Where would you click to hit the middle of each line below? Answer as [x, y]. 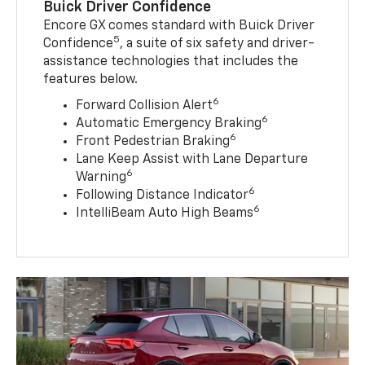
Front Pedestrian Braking [153, 142]
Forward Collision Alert [145, 106]
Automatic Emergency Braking [169, 124]
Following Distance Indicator [163, 196]
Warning [101, 178]
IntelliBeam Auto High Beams [165, 214]
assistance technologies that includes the [171, 62]
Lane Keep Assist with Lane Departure [192, 160]
